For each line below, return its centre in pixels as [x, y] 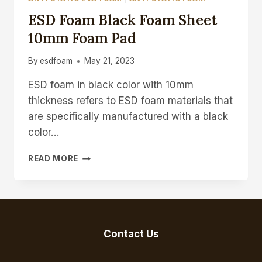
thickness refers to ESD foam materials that [130, 101]
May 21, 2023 [110, 61]
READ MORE [54, 159]
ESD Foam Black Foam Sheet [123, 20]
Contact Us [131, 234]
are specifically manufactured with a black [128, 117]
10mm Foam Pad [82, 38]
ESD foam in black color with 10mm [111, 85]
